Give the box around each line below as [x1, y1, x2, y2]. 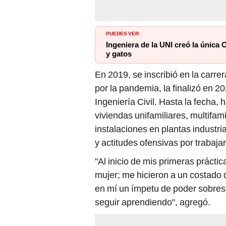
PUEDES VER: [106, 29, 140, 37]
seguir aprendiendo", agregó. [95, 197, 210, 208]
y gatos [106, 49, 132, 59]
